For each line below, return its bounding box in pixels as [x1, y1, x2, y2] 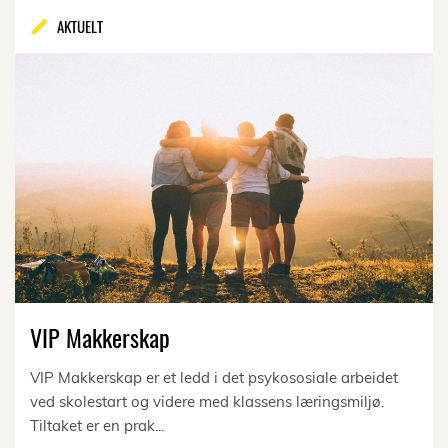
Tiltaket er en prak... [30, 415, 164, 435]
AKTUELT [57, 14, 103, 37]
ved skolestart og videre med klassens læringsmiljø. [30, 391, 384, 411]
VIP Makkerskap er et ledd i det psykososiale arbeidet [30, 367, 398, 387]
